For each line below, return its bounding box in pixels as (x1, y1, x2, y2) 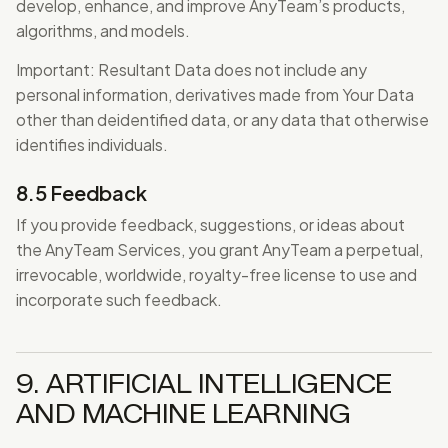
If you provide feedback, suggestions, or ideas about (16, 214, 405, 235)
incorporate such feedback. (16, 289, 222, 310)
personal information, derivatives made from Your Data (16, 84, 414, 105)
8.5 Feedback (16, 180, 147, 205)
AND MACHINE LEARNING (16, 398, 351, 430)
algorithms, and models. (16, 20, 190, 41)
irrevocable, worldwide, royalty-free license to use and (16, 264, 417, 285)
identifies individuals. (16, 134, 168, 155)
